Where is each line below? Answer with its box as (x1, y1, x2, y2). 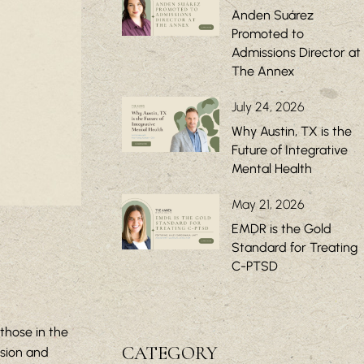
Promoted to (231, 26, 304, 42)
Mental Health (231, 161, 312, 177)
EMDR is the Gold (231, 221, 331, 237)
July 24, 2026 (231, 99, 305, 115)
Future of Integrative (231, 142, 348, 158)
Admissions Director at (231, 45, 361, 61)
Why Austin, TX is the (231, 123, 352, 140)
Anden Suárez (231, 7, 314, 24)
